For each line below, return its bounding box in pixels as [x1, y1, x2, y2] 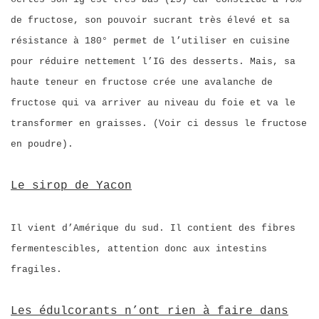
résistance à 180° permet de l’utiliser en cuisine [11, 36, 290, 46]
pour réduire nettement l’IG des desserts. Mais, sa [11, 56, 296, 67]
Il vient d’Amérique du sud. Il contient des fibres [11, 223, 296, 234]
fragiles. [11, 264, 62, 275]
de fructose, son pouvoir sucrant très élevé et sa [11, 15, 290, 26]
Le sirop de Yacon [11, 179, 132, 192]
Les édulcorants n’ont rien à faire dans [11, 305, 288, 318]
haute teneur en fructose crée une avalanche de [11, 77, 273, 88]
